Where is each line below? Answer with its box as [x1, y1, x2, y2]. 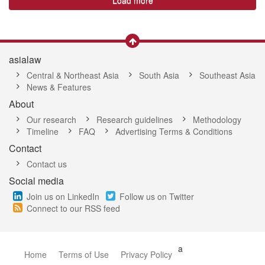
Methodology [193, 114, 241, 125]
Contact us [27, 158, 67, 170]
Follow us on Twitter [119, 190, 194, 202]
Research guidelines [96, 114, 173, 125]
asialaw [9, 53, 41, 66]
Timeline [27, 125, 59, 137]
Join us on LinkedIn [27, 190, 99, 202]
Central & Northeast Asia [27, 69, 119, 81]
